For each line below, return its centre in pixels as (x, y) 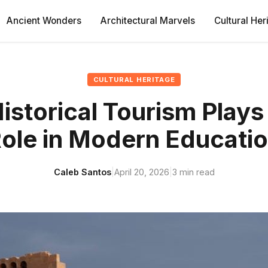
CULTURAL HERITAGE (134, 80)
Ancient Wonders (44, 21)
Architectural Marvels (148, 21)
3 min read (193, 172)
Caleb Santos (82, 172)
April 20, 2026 (141, 172)
